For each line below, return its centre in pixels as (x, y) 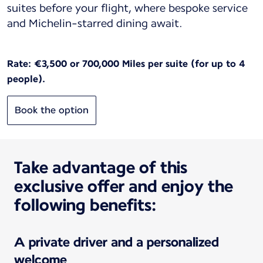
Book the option (52, 110)
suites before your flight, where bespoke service (127, 8)
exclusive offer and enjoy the (124, 186)
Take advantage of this (101, 168)
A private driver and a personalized (117, 242)
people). (26, 79)
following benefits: (85, 205)
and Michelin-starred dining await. (95, 23)
